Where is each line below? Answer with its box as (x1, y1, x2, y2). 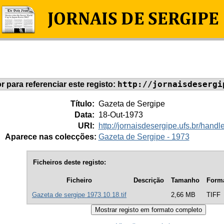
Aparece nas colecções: (4, 132, 96, 141)
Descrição (133, 176, 164, 184)
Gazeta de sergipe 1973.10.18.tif (32, 191, 126, 199)
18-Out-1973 (98, 110, 143, 119)
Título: (70, 99, 96, 108)
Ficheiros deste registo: (33, 158, 106, 166)
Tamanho (171, 176, 199, 184)
